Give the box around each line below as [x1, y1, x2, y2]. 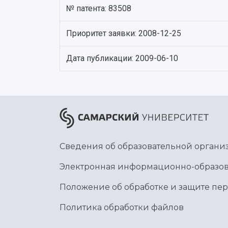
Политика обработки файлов [60, 203, 184, 212]
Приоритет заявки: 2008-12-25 [66, 28, 181, 38]
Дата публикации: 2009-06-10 [66, 53, 178, 63]
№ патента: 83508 [66, 4, 131, 13]
